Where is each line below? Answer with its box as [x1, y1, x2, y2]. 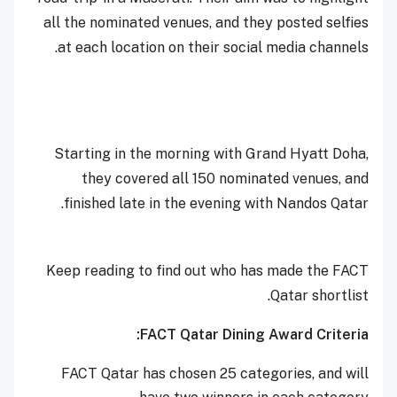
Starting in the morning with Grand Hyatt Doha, [54, 145, 369, 163]
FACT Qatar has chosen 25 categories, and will [61, 365, 369, 383]
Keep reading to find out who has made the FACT [46, 262, 369, 280]
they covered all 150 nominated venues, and [82, 170, 369, 188]
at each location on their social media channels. [58, 39, 369, 57]
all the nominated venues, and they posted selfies [43, 14, 369, 32]
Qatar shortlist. [270, 287, 369, 305]
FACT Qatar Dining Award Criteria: [140, 326, 369, 344]
